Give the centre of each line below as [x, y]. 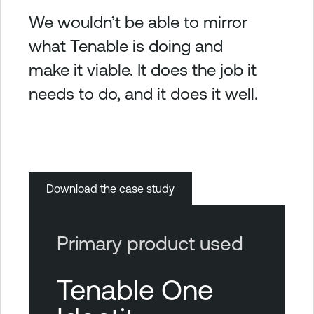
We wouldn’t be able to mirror [138, 22]
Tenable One [135, 290]
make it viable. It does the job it [143, 70]
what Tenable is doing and [126, 46]
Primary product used [150, 243]
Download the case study [110, 189]
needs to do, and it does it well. [143, 94]
